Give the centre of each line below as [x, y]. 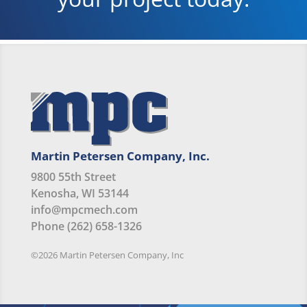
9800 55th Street [73, 177]
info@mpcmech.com [84, 210]
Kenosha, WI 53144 [79, 194]
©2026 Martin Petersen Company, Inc [107, 255]
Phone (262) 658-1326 [86, 226]
